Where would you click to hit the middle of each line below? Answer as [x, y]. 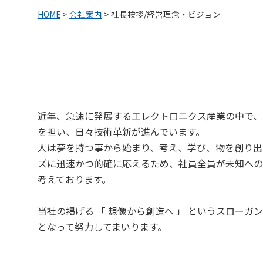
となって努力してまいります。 [103, 227]
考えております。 [75, 179]
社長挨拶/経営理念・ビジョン [166, 14]
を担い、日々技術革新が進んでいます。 [122, 132]
